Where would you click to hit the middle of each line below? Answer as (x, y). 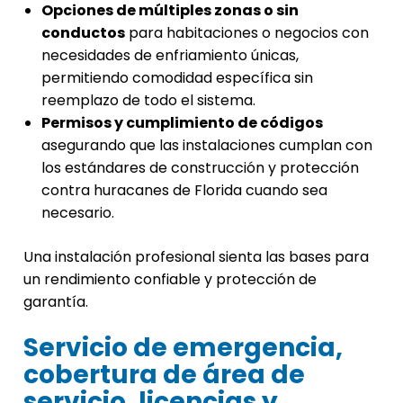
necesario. (78, 213)
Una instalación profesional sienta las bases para (196, 257)
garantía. (56, 302)
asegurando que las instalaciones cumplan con (207, 146)
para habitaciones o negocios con (247, 33)
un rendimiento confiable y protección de (170, 280)
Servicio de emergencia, (183, 348)
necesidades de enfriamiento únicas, (170, 56)
